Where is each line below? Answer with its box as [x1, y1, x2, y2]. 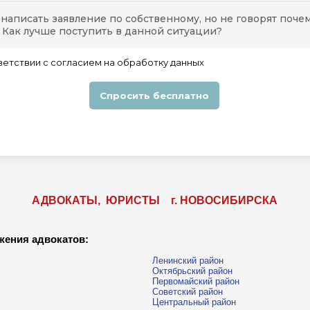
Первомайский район [152, 276, 239, 287]
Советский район [152, 286, 223, 298]
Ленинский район [152, 255, 224, 266]
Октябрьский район [152, 266, 232, 277]
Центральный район [152, 297, 236, 308]
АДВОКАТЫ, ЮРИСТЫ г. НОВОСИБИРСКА [31, 194, 277, 206]
